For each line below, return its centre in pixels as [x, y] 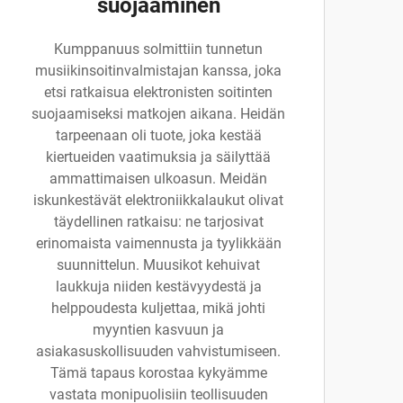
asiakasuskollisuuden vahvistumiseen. [158, 351]
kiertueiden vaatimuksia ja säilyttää [158, 157]
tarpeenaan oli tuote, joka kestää [158, 135]
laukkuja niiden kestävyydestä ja [158, 287]
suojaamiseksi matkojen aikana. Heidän [158, 114]
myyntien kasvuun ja [158, 330]
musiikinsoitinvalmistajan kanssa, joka [158, 71]
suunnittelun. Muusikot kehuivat [158, 265]
